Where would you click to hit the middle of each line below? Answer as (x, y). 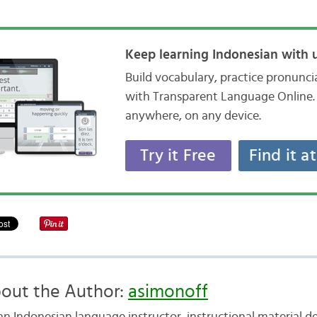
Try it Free (178, 156)
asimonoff (168, 292)
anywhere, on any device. (193, 116)
